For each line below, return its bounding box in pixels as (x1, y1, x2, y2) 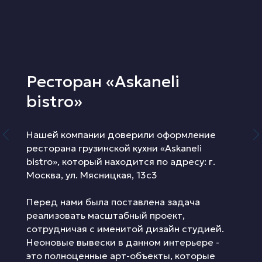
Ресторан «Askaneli (26, 71, 180, 92)
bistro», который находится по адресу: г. (26, 155, 215, 167)
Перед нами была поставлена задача (26, 195, 200, 208)
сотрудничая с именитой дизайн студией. (26, 222, 224, 235)
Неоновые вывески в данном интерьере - (26, 236, 219, 248)
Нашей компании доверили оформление (26, 128, 216, 140)
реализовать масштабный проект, (26, 209, 185, 221)
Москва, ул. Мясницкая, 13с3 (26, 168, 157, 181)
